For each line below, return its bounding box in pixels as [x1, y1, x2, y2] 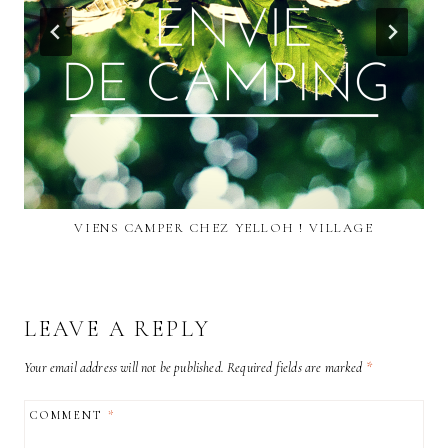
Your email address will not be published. [24, 359, 224, 377]
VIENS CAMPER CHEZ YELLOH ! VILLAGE [74, 219, 374, 236]
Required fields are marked [227, 359, 366, 377]
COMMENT [30, 408, 109, 423]
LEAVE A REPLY [24, 316, 211, 343]
